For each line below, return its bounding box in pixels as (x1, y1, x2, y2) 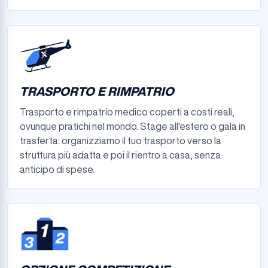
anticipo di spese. (20, 165, 95, 174)
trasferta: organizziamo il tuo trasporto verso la (20, 136, 221, 145)
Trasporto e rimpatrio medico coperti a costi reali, (20, 107, 234, 117)
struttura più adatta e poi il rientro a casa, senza (20, 150, 221, 160)
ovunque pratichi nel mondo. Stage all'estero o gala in (20, 121, 245, 131)
